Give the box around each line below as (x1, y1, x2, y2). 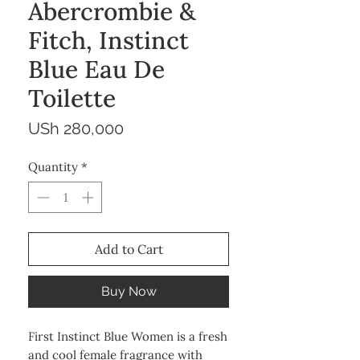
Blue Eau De (28, 54, 165, 85)
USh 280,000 (28, 119, 124, 139)
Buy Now (100, 283, 157, 299)
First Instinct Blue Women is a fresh (28, 328, 227, 344)
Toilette (28, 83, 116, 114)
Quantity (28, 159, 78, 175)
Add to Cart (94, 240, 163, 257)
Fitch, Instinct (28, 25, 189, 56)
